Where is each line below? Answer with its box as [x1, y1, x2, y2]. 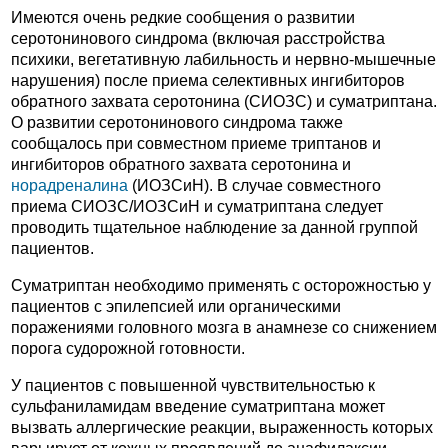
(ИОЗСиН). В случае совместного [128, 177, 381, 195]
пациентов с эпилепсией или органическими [11, 297, 341, 315]
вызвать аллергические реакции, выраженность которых [11, 418, 433, 436]
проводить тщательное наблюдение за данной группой [11, 219, 418, 237]
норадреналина [11, 177, 128, 195]
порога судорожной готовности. [11, 339, 245, 357]
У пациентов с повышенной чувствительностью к [11, 376, 375, 394]
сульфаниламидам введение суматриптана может [11, 397, 385, 415]
